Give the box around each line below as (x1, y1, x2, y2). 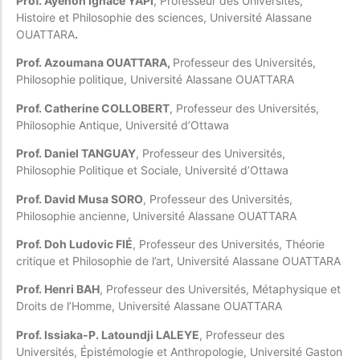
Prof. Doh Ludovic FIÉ (16, 237, 133, 252)
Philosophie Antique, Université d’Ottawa (16, 117, 229, 132)
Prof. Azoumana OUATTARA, (16, 55, 173, 70)
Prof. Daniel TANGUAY (16, 146, 136, 161)
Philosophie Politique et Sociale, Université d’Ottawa (16, 163, 288, 178)
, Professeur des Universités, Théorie (133, 237, 325, 252)
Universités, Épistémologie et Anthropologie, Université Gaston (16, 344, 342, 358)
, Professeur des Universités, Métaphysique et (100, 282, 341, 297)
